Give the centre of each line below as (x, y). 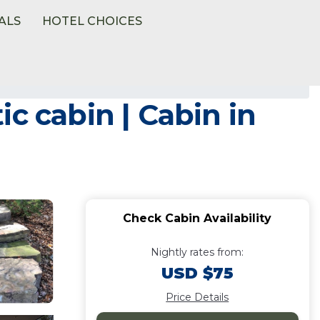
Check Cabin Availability (197, 218)
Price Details (197, 297)
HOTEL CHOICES (92, 21)
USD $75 (197, 273)
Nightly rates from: (197, 252)
